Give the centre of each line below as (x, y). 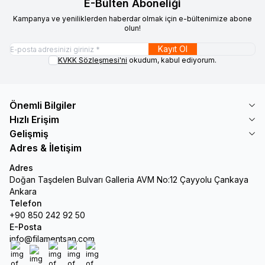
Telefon (26, 203)
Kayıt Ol (173, 49)
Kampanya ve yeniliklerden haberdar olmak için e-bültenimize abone (132, 19)
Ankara (23, 191)
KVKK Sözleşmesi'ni (92, 60)
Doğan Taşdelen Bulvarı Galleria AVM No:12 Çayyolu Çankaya (129, 180)
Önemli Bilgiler (43, 105)
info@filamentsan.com (52, 239)
